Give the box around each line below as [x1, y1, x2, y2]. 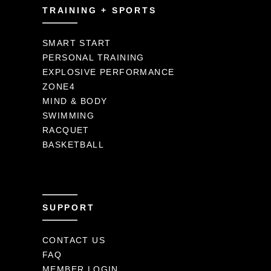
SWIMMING [42, 111, 95, 120]
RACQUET [42, 125, 90, 135]
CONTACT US [42, 235, 105, 245]
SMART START [42, 38, 111, 48]
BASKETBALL [42, 140, 104, 149]
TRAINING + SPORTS [42, 5, 157, 15]
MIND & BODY [42, 96, 108, 106]
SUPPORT [42, 203, 95, 212]
